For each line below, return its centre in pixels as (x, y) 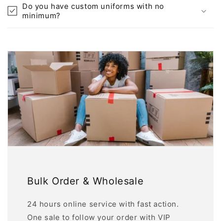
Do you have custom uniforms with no (93, 6)
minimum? (41, 16)
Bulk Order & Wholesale (86, 181)
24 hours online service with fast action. (103, 204)
